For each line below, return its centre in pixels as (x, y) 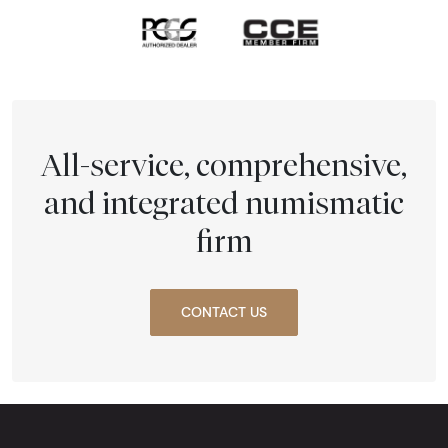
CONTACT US (224, 311)
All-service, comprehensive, (224, 164)
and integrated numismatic (224, 202)
